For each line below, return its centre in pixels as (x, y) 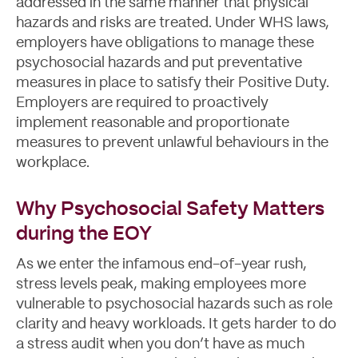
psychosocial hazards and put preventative (159, 63)
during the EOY (84, 234)
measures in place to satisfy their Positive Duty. (173, 83)
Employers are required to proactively (142, 103)
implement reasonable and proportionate (153, 123)
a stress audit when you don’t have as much (160, 344)
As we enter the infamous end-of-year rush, (161, 265)
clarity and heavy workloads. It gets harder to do (176, 324)
